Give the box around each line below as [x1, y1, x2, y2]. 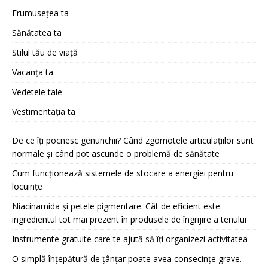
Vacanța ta [12, 66, 53, 78]
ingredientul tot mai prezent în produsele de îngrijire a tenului [12, 214, 246, 225]
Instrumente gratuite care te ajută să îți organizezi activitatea [12, 233, 248, 245]
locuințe [12, 181, 42, 192]
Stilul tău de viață [12, 47, 78, 58]
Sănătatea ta [12, 27, 62, 38]
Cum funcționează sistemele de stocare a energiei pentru [12, 167, 233, 179]
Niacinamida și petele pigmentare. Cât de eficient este [12, 200, 220, 212]
